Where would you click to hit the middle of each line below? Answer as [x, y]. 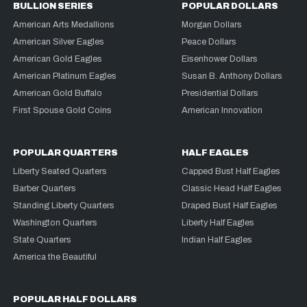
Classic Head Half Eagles [232, 189]
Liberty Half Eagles [218, 223]
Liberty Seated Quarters [60, 172]
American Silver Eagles [59, 42]
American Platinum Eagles [65, 76]
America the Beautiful [55, 257]
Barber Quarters [45, 189]
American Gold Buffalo [58, 94]
